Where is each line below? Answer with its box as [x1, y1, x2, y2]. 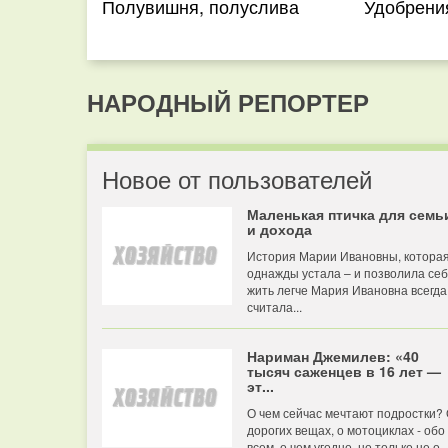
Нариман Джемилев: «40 [247, 346, 419, 366]
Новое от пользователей [102, 161, 372, 196]
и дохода [247, 219, 312, 239]
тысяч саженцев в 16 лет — [247, 361, 441, 381]
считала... [247, 298, 302, 315]
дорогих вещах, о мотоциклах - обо [247, 421, 445, 438]
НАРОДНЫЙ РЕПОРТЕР [87, 85, 369, 119]
